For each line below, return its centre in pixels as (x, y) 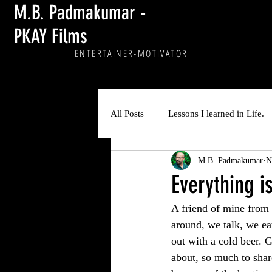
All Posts (127, 113)
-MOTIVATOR (161, 53)
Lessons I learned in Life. (216, 113)
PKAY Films (51, 36)
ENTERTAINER (104, 53)
